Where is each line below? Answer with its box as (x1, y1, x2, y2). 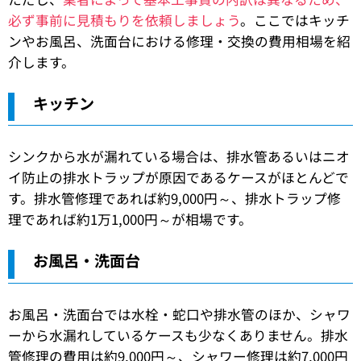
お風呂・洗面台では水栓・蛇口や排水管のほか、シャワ (8, 305, 351, 324)
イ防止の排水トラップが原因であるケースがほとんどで (8, 168, 349, 188)
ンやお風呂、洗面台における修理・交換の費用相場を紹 (8, 31, 351, 51)
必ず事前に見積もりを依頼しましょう (8, 10, 240, 30)
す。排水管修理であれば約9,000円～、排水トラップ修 (8, 189, 341, 209)
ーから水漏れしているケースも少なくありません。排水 (8, 326, 348, 345)
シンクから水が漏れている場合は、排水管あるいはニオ (8, 147, 350, 167)
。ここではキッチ (240, 10, 350, 30)
